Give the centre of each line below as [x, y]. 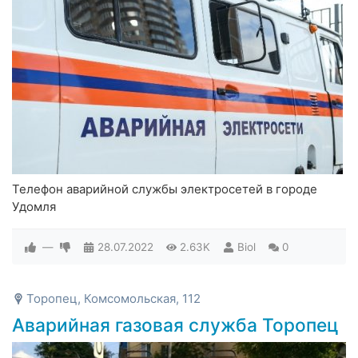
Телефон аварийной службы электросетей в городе [165, 189]
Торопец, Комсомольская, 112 [113, 299]
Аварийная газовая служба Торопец [175, 325]
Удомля [34, 207]
